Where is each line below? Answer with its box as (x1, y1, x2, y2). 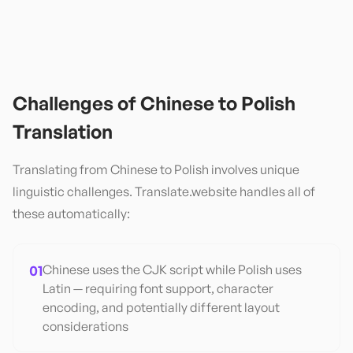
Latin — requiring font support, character (43, 281, 273, 296)
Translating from (13, 162, 110, 177)
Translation (13, 120, 113, 143)
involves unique (209, 162, 299, 177)
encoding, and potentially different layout (43, 299, 280, 315)
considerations (43, 318, 128, 334)
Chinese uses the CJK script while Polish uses (43, 262, 302, 277)
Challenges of (13, 91, 140, 115)
